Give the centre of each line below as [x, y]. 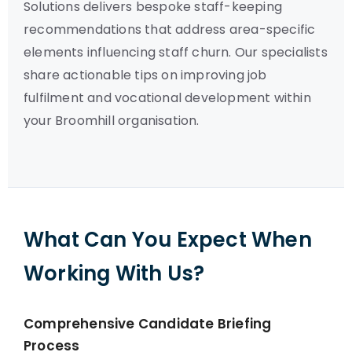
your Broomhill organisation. [112, 121]
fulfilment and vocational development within [167, 98]
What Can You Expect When [168, 240]
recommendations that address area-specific [170, 29]
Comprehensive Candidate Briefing [148, 324]
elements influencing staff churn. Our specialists [176, 52]
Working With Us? [114, 273]
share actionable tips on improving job [145, 75]
